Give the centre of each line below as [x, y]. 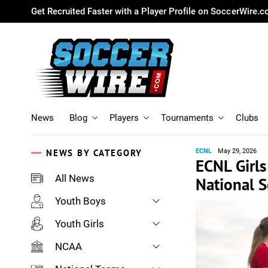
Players [124, 118]
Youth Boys [80, 201]
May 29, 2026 [237, 151]
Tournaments [187, 118]
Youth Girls [80, 224]
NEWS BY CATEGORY [95, 153]
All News [75, 178]
